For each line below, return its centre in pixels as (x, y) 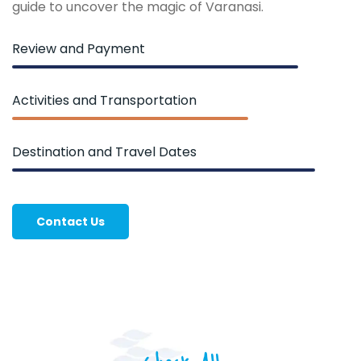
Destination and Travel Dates (104, 151)
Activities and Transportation (104, 100)
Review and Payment (79, 48)
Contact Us (71, 221)
